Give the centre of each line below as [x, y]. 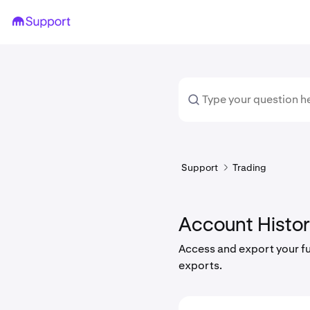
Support [200, 167]
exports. [200, 265]
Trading [249, 167]
